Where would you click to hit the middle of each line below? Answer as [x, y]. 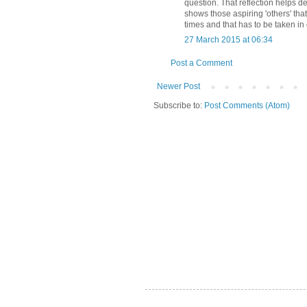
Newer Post [179, 87]
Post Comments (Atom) [247, 106]
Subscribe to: [179, 106]
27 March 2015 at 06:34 [229, 40]
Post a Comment [201, 63]
